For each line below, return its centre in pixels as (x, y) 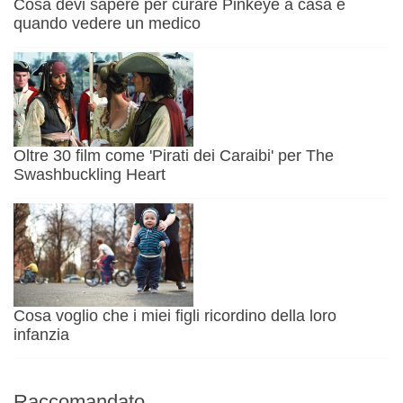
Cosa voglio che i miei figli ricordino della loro (175, 315)
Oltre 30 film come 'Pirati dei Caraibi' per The (174, 156)
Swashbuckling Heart (90, 175)
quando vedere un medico (107, 24)
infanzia (41, 334)
